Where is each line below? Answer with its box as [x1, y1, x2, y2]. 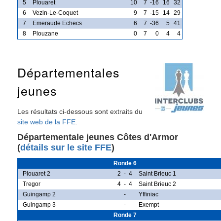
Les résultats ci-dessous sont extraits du [17, 107, 143, 115]
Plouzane [33, 30, 58, 37]
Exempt [139, 201, 159, 208]
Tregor [23, 180, 40, 187]
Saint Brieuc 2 [139, 180, 176, 187]
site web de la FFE [17, 117, 75, 126]
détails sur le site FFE [20, 142, 111, 152]
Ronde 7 [113, 211, 137, 219]
